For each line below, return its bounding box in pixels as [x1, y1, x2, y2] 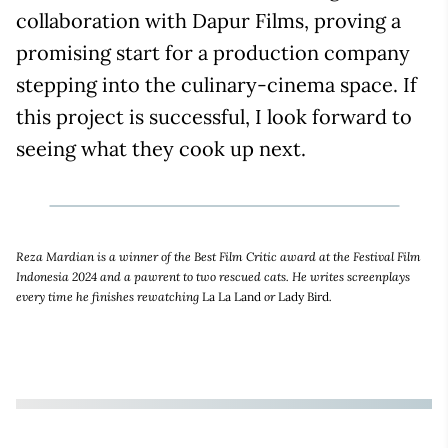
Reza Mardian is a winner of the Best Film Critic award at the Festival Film [16, 249, 421, 265]
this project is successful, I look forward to [16, 104, 412, 130]
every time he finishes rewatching [16, 289, 202, 305]
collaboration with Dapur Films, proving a [16, 8, 401, 34]
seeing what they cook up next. [16, 136, 306, 162]
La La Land [202, 289, 261, 305]
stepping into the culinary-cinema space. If [16, 72, 417, 98]
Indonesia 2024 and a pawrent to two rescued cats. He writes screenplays [16, 269, 410, 285]
